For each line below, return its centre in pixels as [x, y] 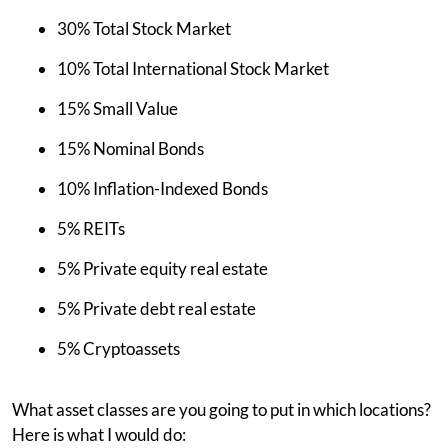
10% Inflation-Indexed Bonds [162, 188]
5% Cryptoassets [118, 348]
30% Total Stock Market [144, 28]
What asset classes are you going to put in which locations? [221, 409]
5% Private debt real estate [156, 308]
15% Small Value [117, 108]
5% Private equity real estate [162, 268]
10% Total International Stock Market [193, 68]
